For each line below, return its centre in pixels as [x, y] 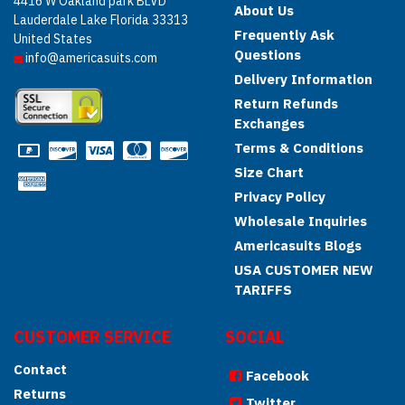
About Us [264, 10]
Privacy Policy [280, 197]
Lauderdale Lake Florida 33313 [101, 20]
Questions [268, 55]
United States [53, 39]
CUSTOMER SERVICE [92, 337]
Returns [40, 394]
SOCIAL [254, 337]
